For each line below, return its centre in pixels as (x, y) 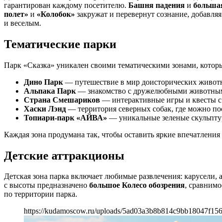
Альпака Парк (50, 91)
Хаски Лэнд (45, 109)
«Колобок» (56, 14)
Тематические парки (60, 44)
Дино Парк (43, 82)
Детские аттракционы (64, 155)
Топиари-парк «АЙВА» (65, 117)
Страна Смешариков (62, 100)
